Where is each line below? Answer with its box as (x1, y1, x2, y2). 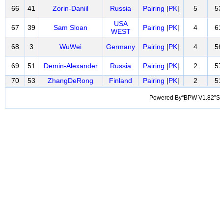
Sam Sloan (54, 24, 87, 31)
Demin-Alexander (43, 62, 98, 70)
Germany (106, 43, 135, 51)
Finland (109, 77, 132, 84)
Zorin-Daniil (53, 4, 88, 12)
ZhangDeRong (48, 77, 93, 84)
